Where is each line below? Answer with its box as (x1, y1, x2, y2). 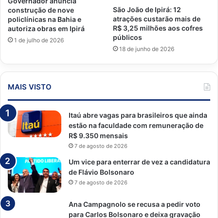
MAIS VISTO (8, 82, 52, 92)
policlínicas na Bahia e (8, 15, 81, 23)
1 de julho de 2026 (14, 36, 64, 44)
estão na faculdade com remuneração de (69, 121, 203, 130)
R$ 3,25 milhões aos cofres (113, 24, 203, 33)
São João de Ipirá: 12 (113, 5, 181, 14)
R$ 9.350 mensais (69, 131, 128, 140)
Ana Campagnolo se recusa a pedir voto (69, 200, 200, 209)
